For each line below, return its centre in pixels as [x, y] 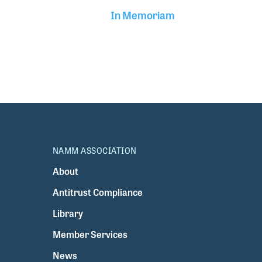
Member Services [90, 235]
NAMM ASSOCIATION [94, 151]
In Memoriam [143, 15]
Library [68, 213]
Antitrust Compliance [97, 192]
